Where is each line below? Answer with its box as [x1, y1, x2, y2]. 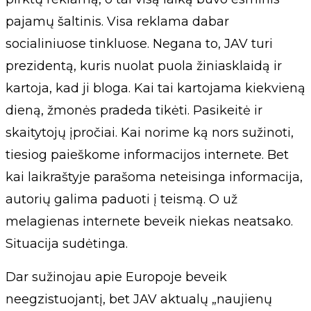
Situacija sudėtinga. [6, 235, 128, 251]
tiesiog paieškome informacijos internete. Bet [6, 146, 289, 162]
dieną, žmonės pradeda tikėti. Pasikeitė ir [6, 102, 262, 118]
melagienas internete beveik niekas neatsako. [6, 213, 293, 229]
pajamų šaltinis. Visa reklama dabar [6, 13, 229, 29]
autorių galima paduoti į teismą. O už [6, 191, 237, 207]
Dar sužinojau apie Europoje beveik [6, 269, 227, 285]
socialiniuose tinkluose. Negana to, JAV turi [6, 35, 273, 51]
